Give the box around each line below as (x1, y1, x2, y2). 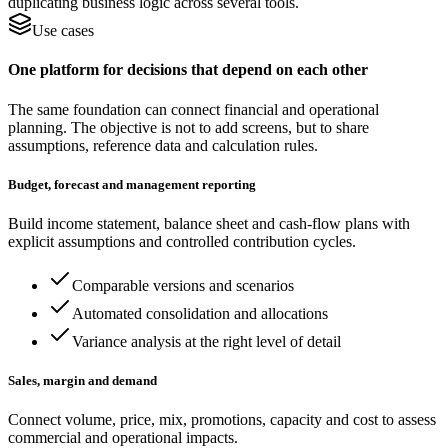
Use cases (32, 22, 94, 40)
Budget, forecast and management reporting (8, 176, 256, 192)
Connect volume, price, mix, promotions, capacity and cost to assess (8, 411, 436, 429)
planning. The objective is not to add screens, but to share (8, 118, 369, 136)
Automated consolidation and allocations (72, 305, 328, 323)
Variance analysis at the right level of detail (72, 333, 341, 351)
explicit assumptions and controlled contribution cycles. (8, 233, 356, 251)
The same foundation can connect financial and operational (8, 100, 379, 118)
